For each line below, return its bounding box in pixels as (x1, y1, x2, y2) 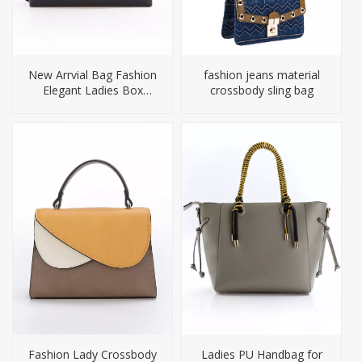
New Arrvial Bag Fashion (28, 66, 157, 82)
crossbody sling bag (209, 82, 314, 98)
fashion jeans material (203, 66, 320, 82)
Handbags (66, 97, 119, 113)
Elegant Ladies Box (42, 82, 143, 98)
